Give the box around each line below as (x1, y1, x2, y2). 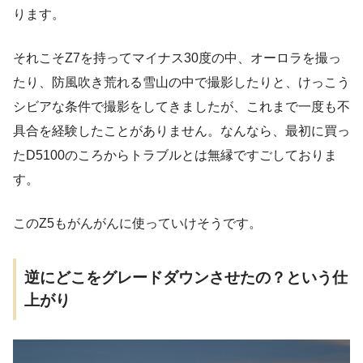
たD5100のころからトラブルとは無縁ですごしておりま (13, 147, 337, 162)
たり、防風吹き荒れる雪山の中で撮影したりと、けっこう (13, 75, 350, 89)
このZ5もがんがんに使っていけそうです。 (13, 216, 262, 230)
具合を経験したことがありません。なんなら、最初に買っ (13, 123, 350, 138)
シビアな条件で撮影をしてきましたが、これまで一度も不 (13, 99, 350, 113)
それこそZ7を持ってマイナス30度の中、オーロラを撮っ (13, 50, 341, 65)
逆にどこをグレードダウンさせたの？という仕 (24, 269, 348, 287)
